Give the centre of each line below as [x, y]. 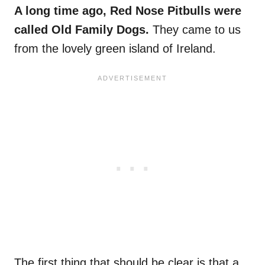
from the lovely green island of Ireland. [115, 49]
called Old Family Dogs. [82, 30]
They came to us [195, 30]
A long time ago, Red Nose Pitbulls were [128, 11]
